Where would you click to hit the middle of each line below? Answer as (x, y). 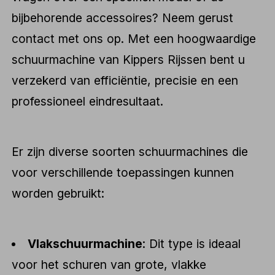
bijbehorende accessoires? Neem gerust (123, 18)
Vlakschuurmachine (85, 243)
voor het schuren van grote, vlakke (109, 264)
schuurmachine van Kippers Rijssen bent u (129, 60)
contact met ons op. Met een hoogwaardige (134, 39)
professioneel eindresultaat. (88, 102)
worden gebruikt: (58, 193)
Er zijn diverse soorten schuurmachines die (130, 151)
